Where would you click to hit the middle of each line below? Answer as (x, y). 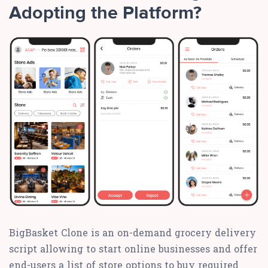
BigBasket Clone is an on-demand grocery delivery (133, 233)
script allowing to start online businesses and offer (133, 249)
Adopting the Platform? (105, 13)
